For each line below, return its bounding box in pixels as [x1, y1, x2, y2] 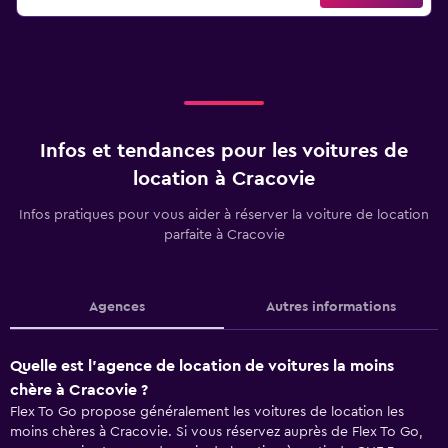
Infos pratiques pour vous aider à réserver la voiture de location [19, 208, 429, 222]
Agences [89, 300, 145, 314]
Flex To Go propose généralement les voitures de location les [10, 405, 404, 419]
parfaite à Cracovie [163, 228, 285, 242]
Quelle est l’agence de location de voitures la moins [10, 358, 394, 374]
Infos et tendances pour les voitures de [40, 141, 408, 161]
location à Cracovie [133, 169, 315, 189]
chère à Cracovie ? [10, 382, 148, 398]
